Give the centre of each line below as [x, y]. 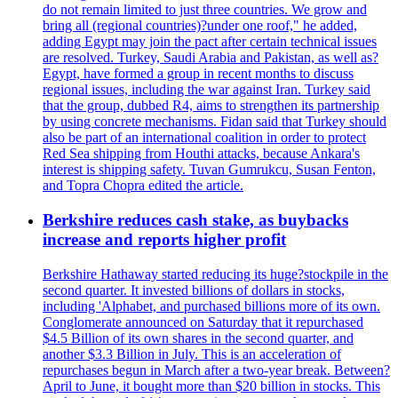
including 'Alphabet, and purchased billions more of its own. [211, 306]
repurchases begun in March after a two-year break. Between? [216, 370]
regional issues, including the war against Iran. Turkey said [207, 90]
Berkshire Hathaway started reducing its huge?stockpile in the [215, 274]
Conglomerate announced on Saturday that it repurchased [203, 322]
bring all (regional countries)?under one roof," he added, [200, 26]
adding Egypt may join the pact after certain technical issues [210, 42]
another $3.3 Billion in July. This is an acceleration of [192, 354]
